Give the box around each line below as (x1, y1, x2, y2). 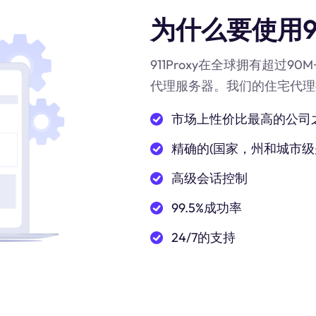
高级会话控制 (171, 170, 248, 186)
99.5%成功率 (171, 200, 242, 216)
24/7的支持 (171, 229, 236, 245)
